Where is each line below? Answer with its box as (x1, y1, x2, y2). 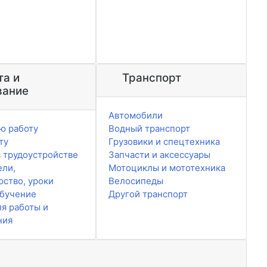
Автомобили (108, 110, 163, 122)
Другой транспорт (108, 188, 188, 200)
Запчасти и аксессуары (108, 149, 210, 161)
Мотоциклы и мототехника (108, 162, 225, 174)
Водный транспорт (108, 123, 190, 135)
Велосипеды (108, 175, 163, 187)
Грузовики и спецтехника (108, 136, 220, 148)
